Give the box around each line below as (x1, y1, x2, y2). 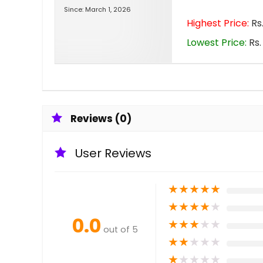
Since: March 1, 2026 (64, 4, 131, 14)
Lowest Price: (187, 35, 247, 49)
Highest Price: (187, 16, 249, 30)
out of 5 (103, 223, 138, 235)
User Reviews (75, 144, 151, 161)
